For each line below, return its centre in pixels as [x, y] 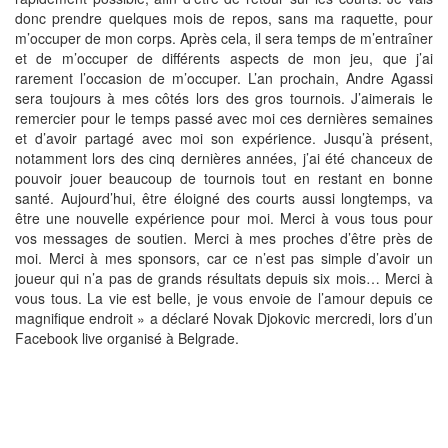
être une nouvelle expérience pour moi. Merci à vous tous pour [224, 217]
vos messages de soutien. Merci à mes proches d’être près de [224, 237]
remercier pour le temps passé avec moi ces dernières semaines [224, 117]
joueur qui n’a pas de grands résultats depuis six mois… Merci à [224, 277]
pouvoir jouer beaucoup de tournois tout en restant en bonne [224, 177]
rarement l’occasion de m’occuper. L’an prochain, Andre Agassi [224, 77]
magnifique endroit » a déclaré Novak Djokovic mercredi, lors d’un [224, 317]
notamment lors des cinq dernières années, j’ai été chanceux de [224, 157]
